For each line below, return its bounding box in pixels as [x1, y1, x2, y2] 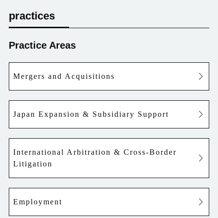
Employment [13, 198, 62, 206]
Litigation [13, 160, 53, 168]
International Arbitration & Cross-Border [13, 148, 177, 156]
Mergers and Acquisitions [13, 72, 115, 80]
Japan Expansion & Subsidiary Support [13, 110, 169, 118]
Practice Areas [8, 40, 76, 51]
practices [8, 10, 55, 22]
